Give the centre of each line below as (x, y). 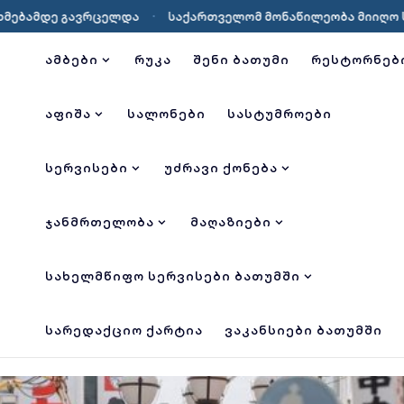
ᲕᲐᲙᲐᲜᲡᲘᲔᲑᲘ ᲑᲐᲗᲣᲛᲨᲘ (304, 330)
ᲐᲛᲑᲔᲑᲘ (72, 59)
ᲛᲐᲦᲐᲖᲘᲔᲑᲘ (231, 221)
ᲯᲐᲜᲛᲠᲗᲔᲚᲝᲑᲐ (100, 221)
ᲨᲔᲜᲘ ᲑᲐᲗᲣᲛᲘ (242, 59)
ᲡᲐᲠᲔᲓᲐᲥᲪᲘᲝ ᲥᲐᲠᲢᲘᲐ (124, 330)
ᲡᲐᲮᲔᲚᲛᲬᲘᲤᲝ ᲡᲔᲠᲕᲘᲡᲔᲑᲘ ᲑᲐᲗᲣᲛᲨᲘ (173, 275)
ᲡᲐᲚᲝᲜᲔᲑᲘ (167, 113)
